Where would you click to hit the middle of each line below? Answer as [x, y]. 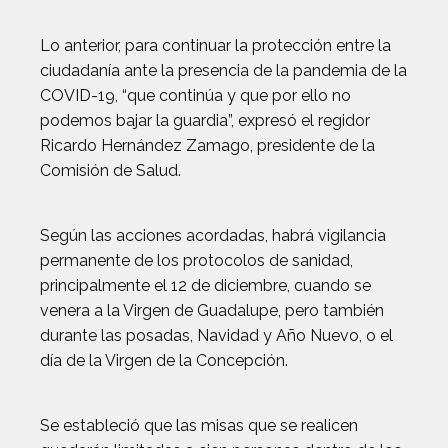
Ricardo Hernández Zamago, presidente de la [207, 145]
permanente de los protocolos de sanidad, [196, 260]
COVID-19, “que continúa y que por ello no [195, 95]
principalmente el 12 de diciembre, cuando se [205, 285]
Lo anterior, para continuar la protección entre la [215, 45]
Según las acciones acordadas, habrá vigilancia [213, 235]
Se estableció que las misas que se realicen [199, 425]
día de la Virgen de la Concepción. [164, 360]
